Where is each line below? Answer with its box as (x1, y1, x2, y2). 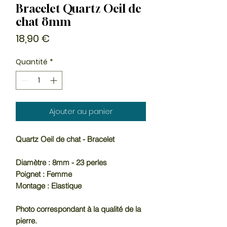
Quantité (16, 56, 48, 67)
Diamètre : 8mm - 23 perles (16, 157, 107, 167)
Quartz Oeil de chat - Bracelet (16, 134, 115, 144)
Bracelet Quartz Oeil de (16, 2, 141, 15)
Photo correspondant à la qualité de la (16, 204, 141, 214)
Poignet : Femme (16, 169, 72, 179)
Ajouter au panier (49, 105, 112, 117)
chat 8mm (16, 15, 71, 28)
